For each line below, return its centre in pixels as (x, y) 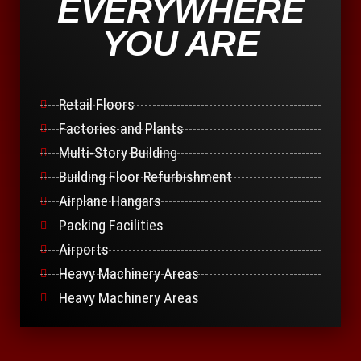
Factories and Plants (121, 129)
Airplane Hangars (110, 201)
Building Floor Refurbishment (145, 177)
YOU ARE (180, 44)
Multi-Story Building (118, 153)
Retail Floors (96, 105)
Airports (83, 250)
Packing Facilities (111, 226)
